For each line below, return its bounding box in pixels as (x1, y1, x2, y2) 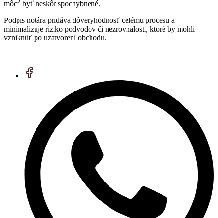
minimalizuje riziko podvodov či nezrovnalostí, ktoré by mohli (4, 24, 195, 33)
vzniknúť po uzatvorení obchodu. (4, 33, 107, 42)
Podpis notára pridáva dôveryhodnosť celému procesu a (4, 16, 175, 24)
